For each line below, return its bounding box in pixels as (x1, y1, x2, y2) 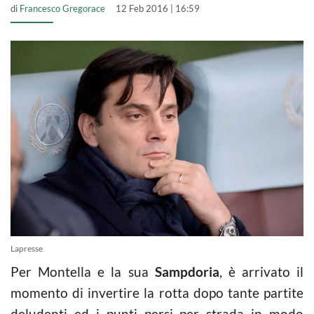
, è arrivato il (219, 263, 303, 280)
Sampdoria (154, 263, 219, 280)
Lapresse (11, 243, 43, 254)
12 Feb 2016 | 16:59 (116, 3, 200, 14)
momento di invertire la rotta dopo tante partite (11, 284, 303, 301)
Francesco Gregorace (20, 3, 105, 14)
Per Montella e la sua (11, 263, 155, 280)
